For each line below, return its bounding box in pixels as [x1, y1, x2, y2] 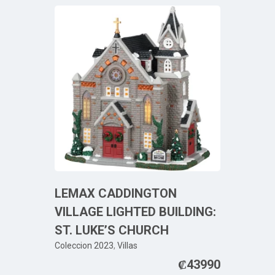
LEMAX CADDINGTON [55, 185, 177, 201]
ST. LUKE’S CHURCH [55, 222, 169, 238]
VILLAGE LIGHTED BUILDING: [55, 204, 216, 219]
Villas [117, 240, 137, 250]
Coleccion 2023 [55, 240, 114, 250]
